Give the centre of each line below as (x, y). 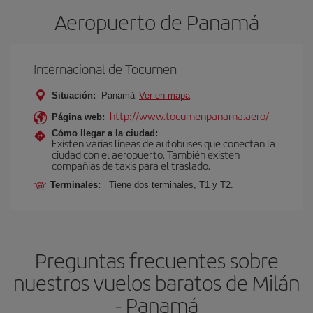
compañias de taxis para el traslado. (131, 165)
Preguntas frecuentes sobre (156, 260)
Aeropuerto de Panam (156, 22)
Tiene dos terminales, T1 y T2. (171, 185)
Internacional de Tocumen (105, 69)
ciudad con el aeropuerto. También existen (146, 154)
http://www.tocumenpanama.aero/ (189, 116)
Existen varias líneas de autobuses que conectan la (163, 143)
